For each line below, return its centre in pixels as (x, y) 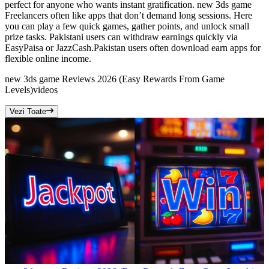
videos (45, 90)
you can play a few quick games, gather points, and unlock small (127, 26)
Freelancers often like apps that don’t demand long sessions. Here (128, 16)
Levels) (19, 90)
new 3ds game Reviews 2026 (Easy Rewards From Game (115, 79)
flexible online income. (48, 59)
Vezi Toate (28, 112)
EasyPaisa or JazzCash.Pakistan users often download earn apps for (133, 48)
